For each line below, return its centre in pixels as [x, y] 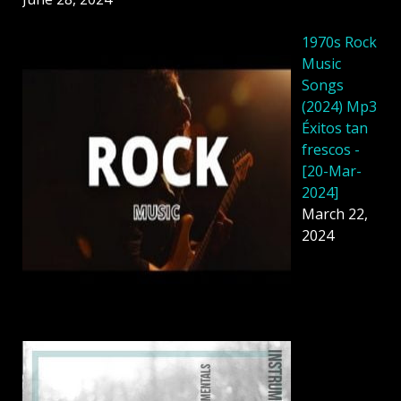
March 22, [335, 214]
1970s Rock [339, 43]
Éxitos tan [335, 128]
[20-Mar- [332, 171]
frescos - [331, 150]
